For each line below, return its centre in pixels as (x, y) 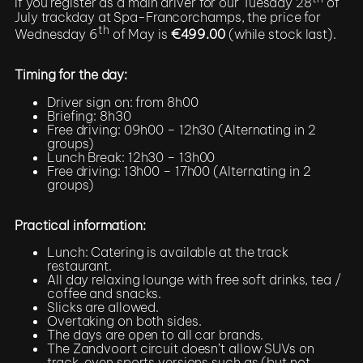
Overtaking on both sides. (124, 321)
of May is (140, 34)
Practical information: (80, 225)
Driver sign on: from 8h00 (123, 102)
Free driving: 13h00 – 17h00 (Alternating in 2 (179, 171)
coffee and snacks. (105, 294)
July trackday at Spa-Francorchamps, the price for (168, 17)
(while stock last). (280, 34)
